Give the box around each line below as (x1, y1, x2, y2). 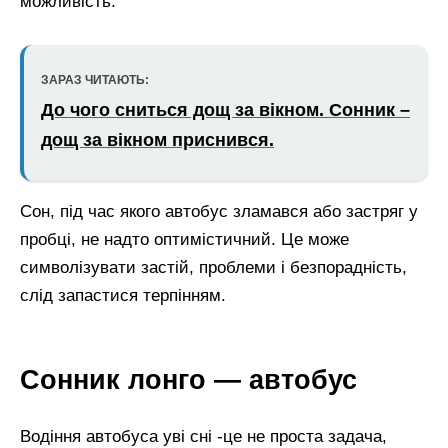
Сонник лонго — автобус (20, 363, 357, 395)
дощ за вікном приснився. (41, 130, 274, 151)
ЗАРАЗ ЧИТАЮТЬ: (41, 73, 149, 88)
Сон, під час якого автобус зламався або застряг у (20, 201, 418, 221)
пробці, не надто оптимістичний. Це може (20, 229, 349, 249)
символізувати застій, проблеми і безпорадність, (20, 257, 407, 277)
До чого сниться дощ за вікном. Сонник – (41, 100, 410, 121)
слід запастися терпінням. (20, 285, 226, 305)
